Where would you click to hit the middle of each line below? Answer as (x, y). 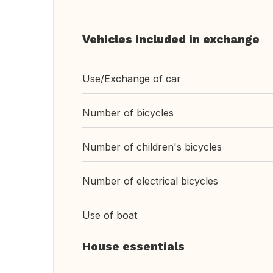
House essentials (133, 246)
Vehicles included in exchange (171, 39)
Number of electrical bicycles (150, 181)
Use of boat (110, 215)
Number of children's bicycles (152, 147)
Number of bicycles (128, 113)
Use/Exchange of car (132, 79)
